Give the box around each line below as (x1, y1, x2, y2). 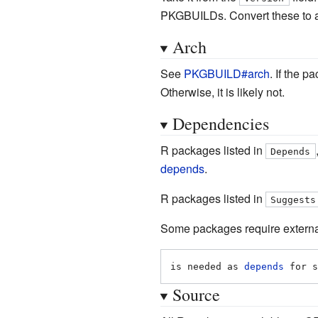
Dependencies (172, 111, 269, 135)
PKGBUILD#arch (183, 65, 270, 82)
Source (172, 283, 220, 306)
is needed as (170, 261, 244, 272)
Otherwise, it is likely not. (160, 83, 285, 100)
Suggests (270, 194, 317, 205)
